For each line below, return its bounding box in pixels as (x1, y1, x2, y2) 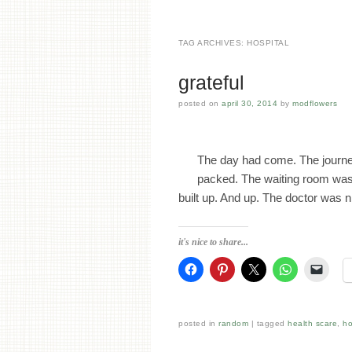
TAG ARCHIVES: (178, 38, 247, 47)
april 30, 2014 (222, 98, 277, 108)
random (218, 319, 248, 328)
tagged (256, 319, 288, 328)
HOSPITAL (247, 38, 289, 47)
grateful (178, 71, 244, 93)
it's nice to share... (178, 236, 248, 248)
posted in (178, 319, 218, 328)
